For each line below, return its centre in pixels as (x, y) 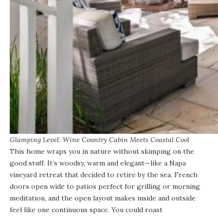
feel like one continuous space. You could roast (86, 210)
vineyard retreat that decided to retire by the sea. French (104, 175)
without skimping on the (153, 152)
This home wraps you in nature (61, 152)
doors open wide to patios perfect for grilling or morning (105, 187)
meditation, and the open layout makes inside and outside (103, 198)
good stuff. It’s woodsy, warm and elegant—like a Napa (98, 163)
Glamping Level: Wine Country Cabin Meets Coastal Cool (100, 140)
